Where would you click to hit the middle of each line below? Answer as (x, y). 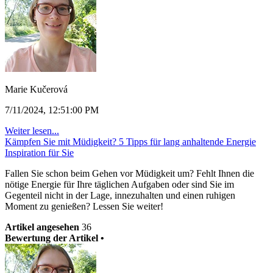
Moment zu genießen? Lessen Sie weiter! (84, 206)
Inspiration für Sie (39, 153)
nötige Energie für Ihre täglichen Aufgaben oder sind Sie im (119, 184)
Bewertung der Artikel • (55, 238)
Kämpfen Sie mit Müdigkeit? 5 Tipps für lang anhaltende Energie (130, 142)
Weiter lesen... (32, 131)
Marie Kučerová (36, 89)
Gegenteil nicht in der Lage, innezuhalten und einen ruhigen (120, 195)
